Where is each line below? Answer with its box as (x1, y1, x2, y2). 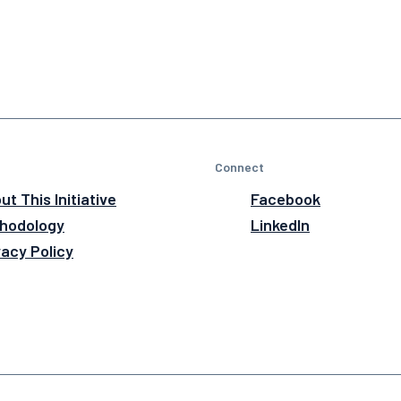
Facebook (251, 189, 320, 209)
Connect (215, 159, 264, 175)
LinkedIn (251, 215, 310, 235)
